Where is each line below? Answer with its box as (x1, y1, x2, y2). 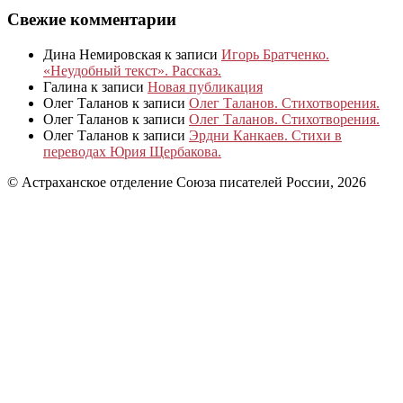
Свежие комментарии (7, 10, 176, 30)
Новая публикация (148, 79, 263, 95)
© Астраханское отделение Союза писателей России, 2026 (7, 175, 366, 191)
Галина (43, 79, 87, 95)
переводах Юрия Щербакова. (43, 144, 221, 160)
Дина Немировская (43, 47, 161, 63)
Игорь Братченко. (221, 47, 329, 63)
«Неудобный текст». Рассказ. (43, 63, 221, 79)
